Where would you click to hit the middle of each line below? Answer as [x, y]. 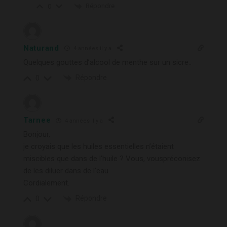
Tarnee [37, 120]
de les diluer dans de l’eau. [67, 171]
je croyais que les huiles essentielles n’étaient [99, 147]
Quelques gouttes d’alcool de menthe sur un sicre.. [107, 62]
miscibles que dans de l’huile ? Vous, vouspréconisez [112, 159]
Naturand [41, 48]
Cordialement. [46, 183]
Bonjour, [37, 135]
